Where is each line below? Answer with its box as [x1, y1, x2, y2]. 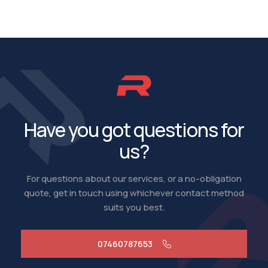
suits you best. [103, 200, 165, 214]
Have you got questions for [24, 116, 244, 143]
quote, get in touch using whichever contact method [24, 186, 244, 199]
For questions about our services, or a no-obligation [26, 172, 242, 185]
